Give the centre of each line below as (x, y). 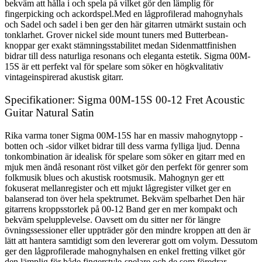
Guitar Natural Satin (49, 112)
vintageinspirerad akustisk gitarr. (64, 77)
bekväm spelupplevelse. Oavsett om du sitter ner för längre (113, 219)
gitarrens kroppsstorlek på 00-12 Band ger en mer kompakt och (121, 209)
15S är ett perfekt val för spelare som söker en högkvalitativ (114, 67)
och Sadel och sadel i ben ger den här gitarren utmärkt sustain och (125, 25)
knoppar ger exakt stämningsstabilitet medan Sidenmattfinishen (120, 46)
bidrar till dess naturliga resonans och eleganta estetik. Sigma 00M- (127, 56)
